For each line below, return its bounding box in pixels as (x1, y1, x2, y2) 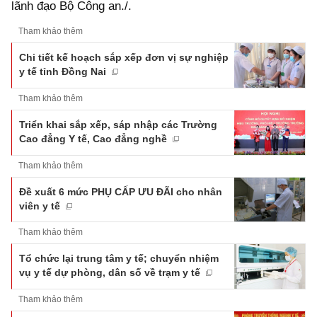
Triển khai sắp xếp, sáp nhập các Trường (19, 119, 217, 131)
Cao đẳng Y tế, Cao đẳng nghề (19, 133, 167, 145)
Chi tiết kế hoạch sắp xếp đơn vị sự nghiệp (19, 52, 229, 64)
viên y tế (19, 200, 60, 212)
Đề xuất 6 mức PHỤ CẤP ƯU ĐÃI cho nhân (19, 185, 222, 197)
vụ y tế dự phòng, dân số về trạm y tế (19, 267, 200, 279)
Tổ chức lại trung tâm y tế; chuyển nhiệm (19, 253, 219, 265)
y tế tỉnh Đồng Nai (19, 66, 106, 78)
